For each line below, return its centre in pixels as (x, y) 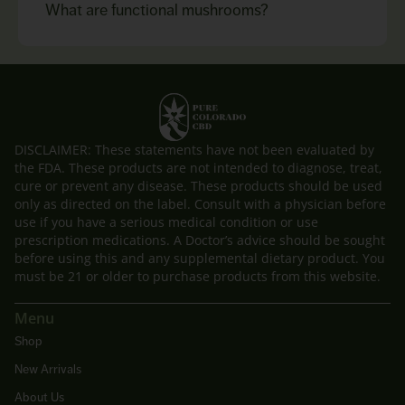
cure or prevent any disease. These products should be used (198, 186)
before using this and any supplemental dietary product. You (200, 259)
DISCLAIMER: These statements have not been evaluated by (194, 150)
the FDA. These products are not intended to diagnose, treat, (198, 168)
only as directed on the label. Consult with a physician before (200, 204)
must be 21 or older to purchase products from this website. (198, 277)
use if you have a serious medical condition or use (166, 222)
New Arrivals (48, 368)
